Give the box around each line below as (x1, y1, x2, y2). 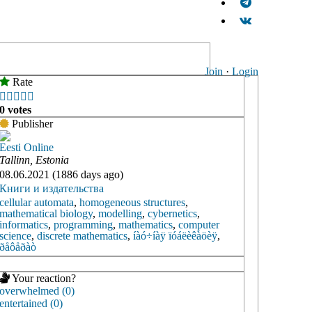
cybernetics (148, 208, 197, 220)
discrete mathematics (37, 230, 127, 242)
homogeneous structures (79, 196, 185, 209)
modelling (98, 208, 142, 220)
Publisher (9, 118, 53, 130)
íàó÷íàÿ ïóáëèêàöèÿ (133, 230, 217, 242)
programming (54, 219, 113, 231)
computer (178, 219, 219, 231)
